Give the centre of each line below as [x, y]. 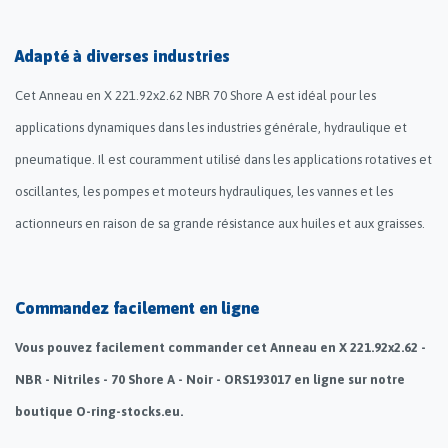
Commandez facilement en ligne [137, 307]
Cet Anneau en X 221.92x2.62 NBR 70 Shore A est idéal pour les [195, 95]
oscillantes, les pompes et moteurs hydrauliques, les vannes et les [204, 191]
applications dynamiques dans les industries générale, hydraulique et [211, 127]
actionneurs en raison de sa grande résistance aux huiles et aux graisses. [220, 223]
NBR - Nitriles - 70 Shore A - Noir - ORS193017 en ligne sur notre [210, 379]
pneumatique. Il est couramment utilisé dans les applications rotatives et [223, 159]
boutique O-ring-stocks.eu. [99, 411]
